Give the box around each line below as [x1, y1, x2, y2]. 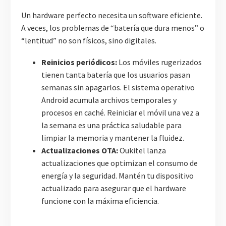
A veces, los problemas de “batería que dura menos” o [21, 23, 204, 33]
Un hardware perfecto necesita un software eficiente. [21, 10, 202, 21]
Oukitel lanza [118, 145, 166, 155]
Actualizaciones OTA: [41, 145, 118, 155]
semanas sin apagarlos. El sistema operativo [41, 82, 195, 92]
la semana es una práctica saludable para [41, 120, 182, 130]
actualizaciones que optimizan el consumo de [41, 157, 198, 168]
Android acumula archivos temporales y [41, 94, 177, 105]
